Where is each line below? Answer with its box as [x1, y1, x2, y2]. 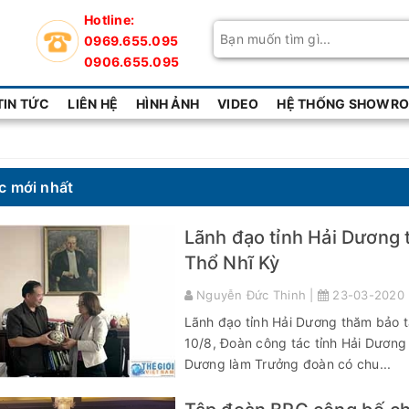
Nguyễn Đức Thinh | [192, 288, 318, 302]
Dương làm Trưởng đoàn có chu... [184, 356, 392, 372]
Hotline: [84, 12, 134, 27]
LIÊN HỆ [68, 96, 118, 111]
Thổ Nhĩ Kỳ [184, 252, 280, 274]
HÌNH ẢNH [136, 96, 199, 111]
